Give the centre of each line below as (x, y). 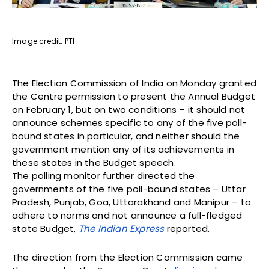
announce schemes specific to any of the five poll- (130, 123)
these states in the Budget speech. (94, 163)
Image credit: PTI (44, 41)
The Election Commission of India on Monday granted (134, 83)
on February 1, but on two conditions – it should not (129, 110)
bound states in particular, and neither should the (126, 136)
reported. (187, 229)
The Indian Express (121, 229)
